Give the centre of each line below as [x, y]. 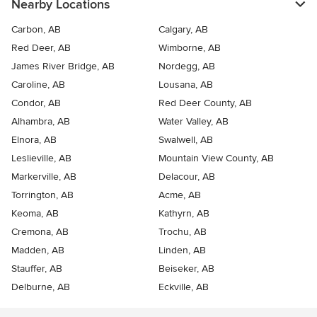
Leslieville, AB [41, 158]
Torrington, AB [42, 195]
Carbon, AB [36, 29]
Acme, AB [180, 195]
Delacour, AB [187, 176]
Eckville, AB [184, 287]
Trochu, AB [183, 231]
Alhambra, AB [41, 121]
